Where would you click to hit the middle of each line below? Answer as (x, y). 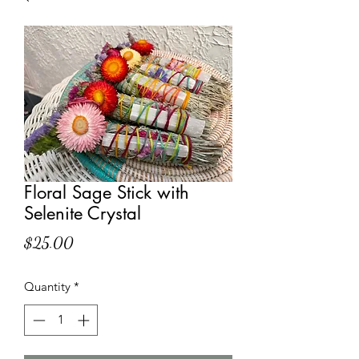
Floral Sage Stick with (107, 192)
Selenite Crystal (83, 213)
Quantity (47, 286)
